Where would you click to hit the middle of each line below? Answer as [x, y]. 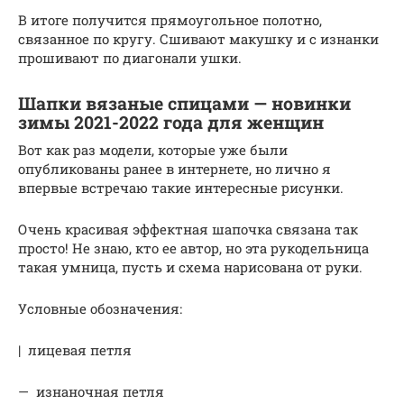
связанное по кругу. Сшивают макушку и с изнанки [198, 39]
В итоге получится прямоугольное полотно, [170, 20]
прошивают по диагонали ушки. [130, 58]
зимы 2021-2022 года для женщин [171, 123]
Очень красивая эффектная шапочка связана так [188, 230]
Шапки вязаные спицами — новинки [184, 104]
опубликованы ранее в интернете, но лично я [174, 169]
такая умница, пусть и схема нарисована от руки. [190, 267]
